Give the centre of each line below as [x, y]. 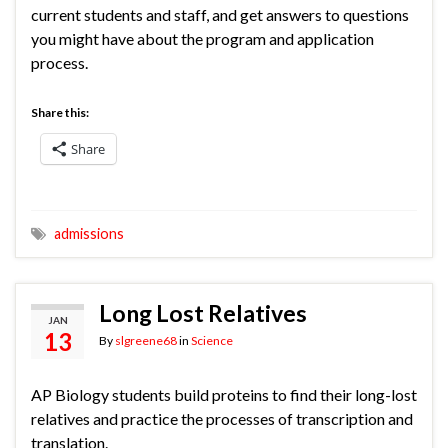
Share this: [60, 113]
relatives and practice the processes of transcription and [222, 419]
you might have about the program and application [202, 39]
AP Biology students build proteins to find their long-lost [224, 395]
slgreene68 [146, 341]
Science [212, 341]
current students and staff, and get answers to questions [220, 15]
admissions [89, 234]
